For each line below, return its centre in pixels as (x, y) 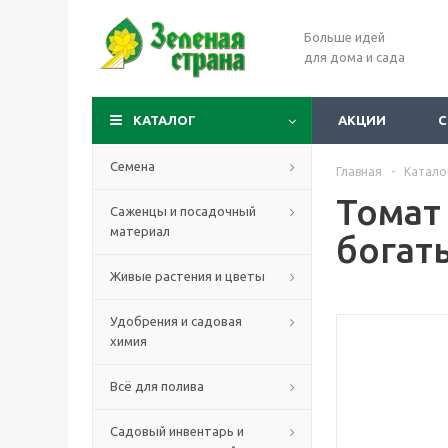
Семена (132, 166)
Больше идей (344, 37)
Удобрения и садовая (176, 321)
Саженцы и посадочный (183, 211)
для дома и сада (354, 57)
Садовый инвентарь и (177, 431)
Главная (359, 171)
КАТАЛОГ (164, 120)
